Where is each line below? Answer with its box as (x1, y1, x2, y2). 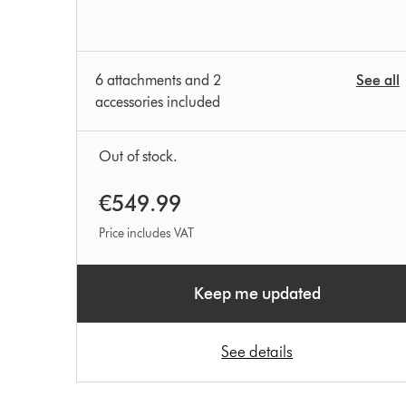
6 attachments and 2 (94, 72, 221, 90)
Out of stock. (98, 148, 178, 166)
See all (355, 72, 400, 90)
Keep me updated (193, 284, 321, 304)
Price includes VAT (98, 226, 194, 242)
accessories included (94, 93, 220, 111)
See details (221, 342, 294, 362)
